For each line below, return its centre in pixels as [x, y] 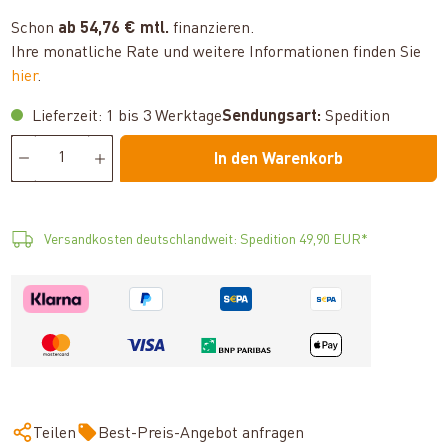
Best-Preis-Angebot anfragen [201, 433]
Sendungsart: [272, 116]
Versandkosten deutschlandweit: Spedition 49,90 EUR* [206, 239]
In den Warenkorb [278, 159]
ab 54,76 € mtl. [114, 28]
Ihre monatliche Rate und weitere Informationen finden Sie [216, 52]
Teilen [55, 433]
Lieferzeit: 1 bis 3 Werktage [125, 116]
